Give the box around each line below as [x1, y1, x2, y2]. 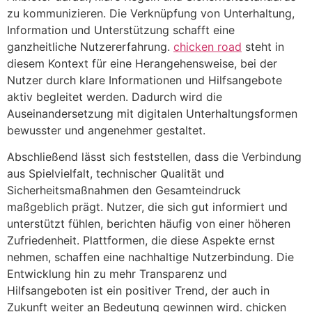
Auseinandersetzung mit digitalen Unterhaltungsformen [7, 106, 297, 120]
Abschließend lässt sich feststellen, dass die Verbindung [7, 150, 302, 164]
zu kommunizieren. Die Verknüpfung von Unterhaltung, [7, 6, 295, 20]
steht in [242, 39, 284, 54]
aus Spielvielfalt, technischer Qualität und [7, 166, 224, 181]
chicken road [173, 39, 242, 54]
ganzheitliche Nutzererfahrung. [7, 39, 173, 54]
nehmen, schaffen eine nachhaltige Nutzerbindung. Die [7, 250, 294, 265]
